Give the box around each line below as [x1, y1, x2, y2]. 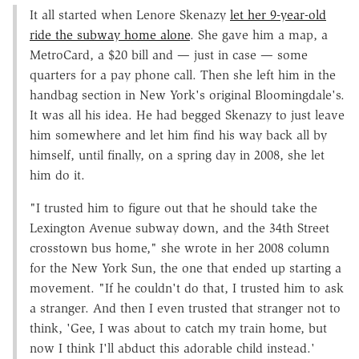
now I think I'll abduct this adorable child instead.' [30, 340, 315, 356]
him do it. [30, 167, 85, 183]
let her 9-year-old [230, 6, 326, 22]
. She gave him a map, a [190, 26, 328, 42]
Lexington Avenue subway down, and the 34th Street [30, 220, 329, 236]
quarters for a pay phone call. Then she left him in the [30, 67, 336, 83]
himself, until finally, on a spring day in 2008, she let [30, 147, 325, 163]
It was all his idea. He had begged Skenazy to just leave [30, 107, 345, 123]
